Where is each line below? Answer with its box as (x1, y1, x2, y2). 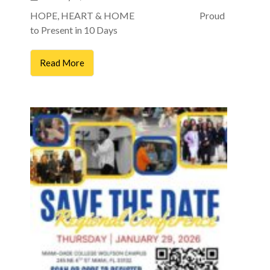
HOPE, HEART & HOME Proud (30, 9, 225, 21)
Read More (40, 57, 84, 68)
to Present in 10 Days (30, 24, 145, 36)
